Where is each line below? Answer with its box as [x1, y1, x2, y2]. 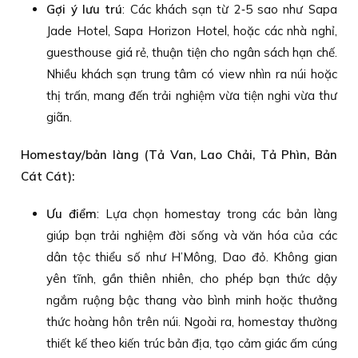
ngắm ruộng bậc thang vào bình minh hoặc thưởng [46, 292, 337, 308]
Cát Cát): [21, 168, 75, 184]
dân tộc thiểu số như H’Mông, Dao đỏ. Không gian [46, 249, 337, 265]
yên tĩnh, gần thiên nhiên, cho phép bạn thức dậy [46, 270, 337, 286]
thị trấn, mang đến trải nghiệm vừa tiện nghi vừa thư [46, 87, 337, 103]
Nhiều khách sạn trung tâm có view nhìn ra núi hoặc [46, 66, 337, 82]
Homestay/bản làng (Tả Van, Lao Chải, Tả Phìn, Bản [21, 146, 337, 162]
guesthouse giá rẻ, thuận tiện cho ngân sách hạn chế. [46, 44, 337, 60]
